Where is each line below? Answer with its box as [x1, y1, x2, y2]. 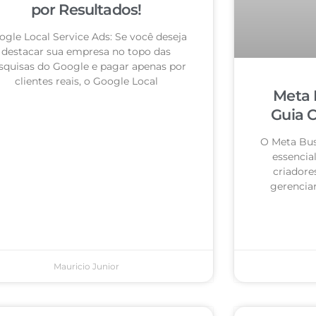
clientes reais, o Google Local [14, 75, 158, 88]
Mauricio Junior [53, 261, 119, 272]
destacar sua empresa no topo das [1, 45, 171, 59]
